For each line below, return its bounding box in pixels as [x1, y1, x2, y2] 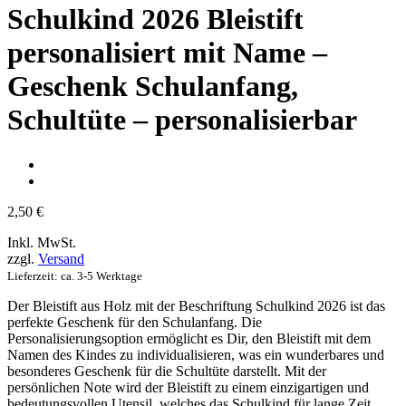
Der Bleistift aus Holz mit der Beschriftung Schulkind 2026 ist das [7, 297, 385, 314]
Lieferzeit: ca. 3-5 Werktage [7, 268, 142, 283]
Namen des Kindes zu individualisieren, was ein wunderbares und [7, 346, 384, 362]
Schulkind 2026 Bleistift [7, 3, 304, 36]
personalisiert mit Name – [7, 36, 327, 70]
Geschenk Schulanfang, [7, 70, 298, 103]
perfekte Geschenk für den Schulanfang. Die [7, 314, 262, 330]
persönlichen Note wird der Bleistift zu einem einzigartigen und [7, 379, 369, 395]
